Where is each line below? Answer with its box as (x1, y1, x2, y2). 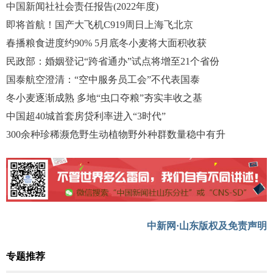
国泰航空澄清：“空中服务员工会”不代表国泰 (6, 74, 200, 85)
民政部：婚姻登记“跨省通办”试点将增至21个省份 (6, 56, 219, 66)
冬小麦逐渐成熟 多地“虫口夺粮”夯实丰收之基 (6, 93, 202, 103)
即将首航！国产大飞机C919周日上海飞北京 (6, 19, 193, 30)
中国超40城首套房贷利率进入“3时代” (6, 111, 166, 121)
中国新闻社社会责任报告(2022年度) (6, 1, 158, 12)
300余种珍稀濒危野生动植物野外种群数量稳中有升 (6, 129, 225, 140)
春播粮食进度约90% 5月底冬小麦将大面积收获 (6, 38, 207, 48)
